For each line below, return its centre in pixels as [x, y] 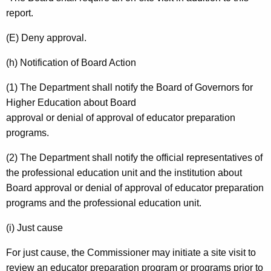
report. [20, 13]
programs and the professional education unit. [104, 203]
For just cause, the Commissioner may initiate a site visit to [131, 253]
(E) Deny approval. [46, 38]
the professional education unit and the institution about [124, 173]
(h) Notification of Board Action [71, 63]
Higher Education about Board [71, 103]
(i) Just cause [34, 228]
